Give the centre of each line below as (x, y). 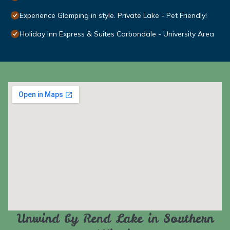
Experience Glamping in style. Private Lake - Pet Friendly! (113, 16)
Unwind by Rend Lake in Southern (115, 219)
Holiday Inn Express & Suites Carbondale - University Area (117, 34)
